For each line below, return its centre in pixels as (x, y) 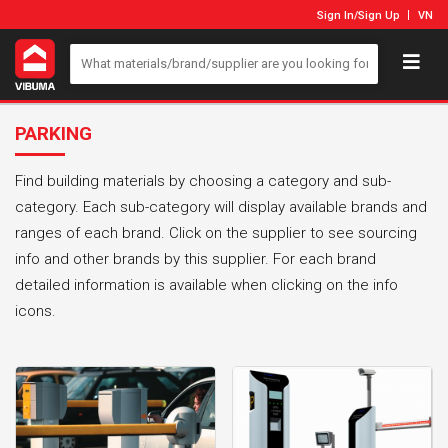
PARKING (53, 133)
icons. (35, 310)
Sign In (335, 15)
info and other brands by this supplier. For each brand (195, 258)
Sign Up (379, 15)
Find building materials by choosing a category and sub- (203, 180)
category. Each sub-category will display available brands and (221, 206)
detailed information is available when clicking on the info (206, 284)
